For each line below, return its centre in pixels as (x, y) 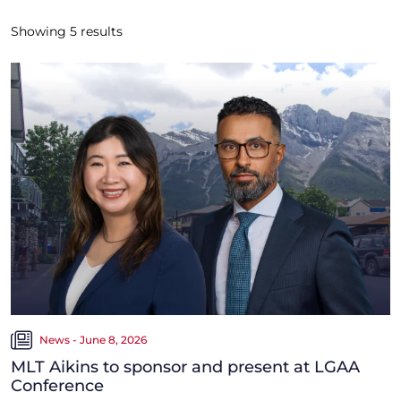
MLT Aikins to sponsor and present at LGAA (185, 367)
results (100, 31)
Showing (40, 31)
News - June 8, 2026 (93, 340)
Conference (57, 386)
